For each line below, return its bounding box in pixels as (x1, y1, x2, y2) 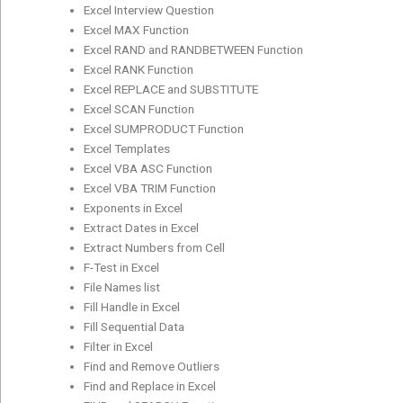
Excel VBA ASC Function (84, 160, 213, 175)
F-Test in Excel (84, 259, 160, 274)
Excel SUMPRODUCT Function (84, 121, 245, 136)
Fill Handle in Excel (84, 299, 181, 314)
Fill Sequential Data (84, 318, 185, 334)
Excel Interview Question (84, 2, 215, 17)
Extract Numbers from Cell (84, 239, 226, 255)
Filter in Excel (84, 338, 154, 354)
